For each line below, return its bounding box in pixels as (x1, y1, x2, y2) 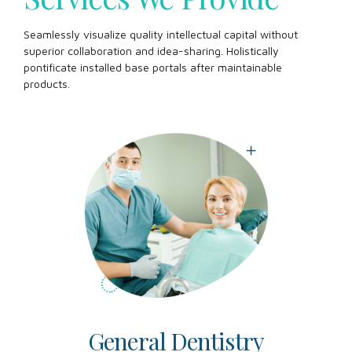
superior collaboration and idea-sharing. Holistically (24, 43, 279, 57)
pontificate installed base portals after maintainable (24, 60, 282, 74)
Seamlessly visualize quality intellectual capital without (24, 27, 298, 41)
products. (24, 76, 70, 90)
